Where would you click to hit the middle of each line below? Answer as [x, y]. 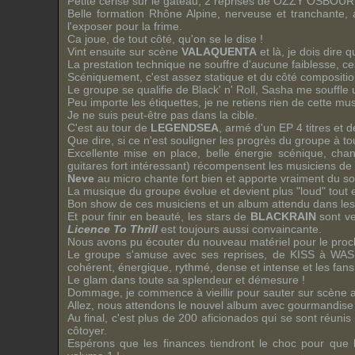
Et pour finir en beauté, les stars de [159, 216]
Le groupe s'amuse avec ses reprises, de [176, 254]
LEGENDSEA [185, 128]
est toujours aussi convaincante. [240, 229]
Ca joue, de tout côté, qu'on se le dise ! [165, 39]
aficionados [229, 318]
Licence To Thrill [113, 229]
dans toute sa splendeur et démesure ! [206, 280]
